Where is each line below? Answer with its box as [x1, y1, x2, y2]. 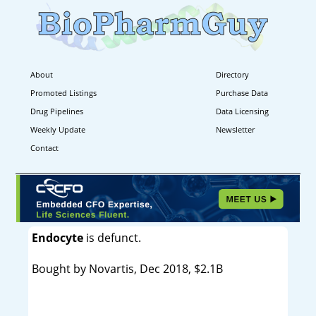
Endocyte [31, 229, 83, 245]
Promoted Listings [30, 87, 97, 98]
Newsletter [216, 123, 255, 135]
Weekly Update [30, 123, 85, 135]
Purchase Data [216, 87, 269, 98]
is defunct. [83, 229, 141, 245]
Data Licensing [216, 105, 269, 116]
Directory [216, 68, 250, 80]
